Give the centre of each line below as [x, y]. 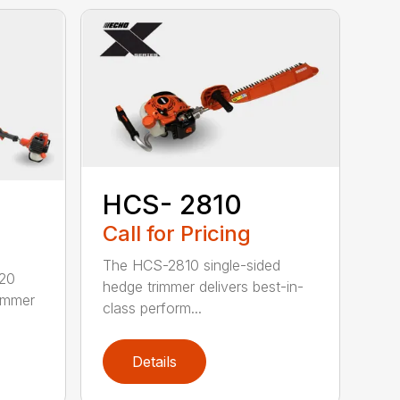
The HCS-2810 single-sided [192, 266]
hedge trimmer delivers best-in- [204, 287]
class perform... [153, 308]
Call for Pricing [177, 234]
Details [155, 362]
